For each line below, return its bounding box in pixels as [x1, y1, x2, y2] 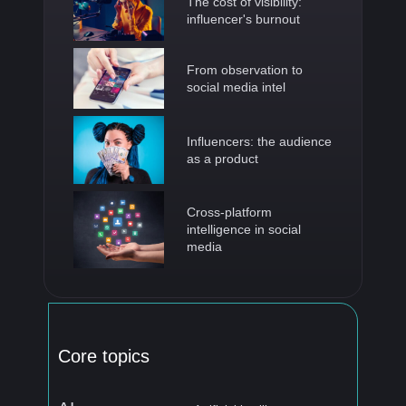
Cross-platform [187, 205, 272, 220]
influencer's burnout [187, 12, 300, 27]
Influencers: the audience [187, 133, 332, 149]
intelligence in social [187, 222, 301, 237]
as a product [187, 150, 258, 166]
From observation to [187, 62, 303, 77]
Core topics [58, 345, 150, 366]
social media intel [187, 79, 285, 94]
